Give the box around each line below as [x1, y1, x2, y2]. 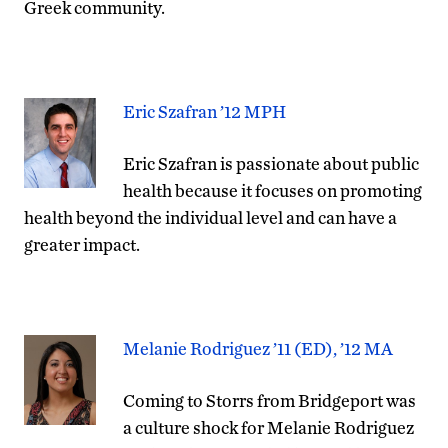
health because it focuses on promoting [123, 179, 422, 201]
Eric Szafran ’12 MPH [123, 100, 286, 122]
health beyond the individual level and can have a [24, 206, 397, 228]
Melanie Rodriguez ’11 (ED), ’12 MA [123, 337, 393, 359]
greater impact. [24, 233, 140, 255]
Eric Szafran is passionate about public [123, 152, 419, 174]
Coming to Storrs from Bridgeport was [123, 389, 416, 411]
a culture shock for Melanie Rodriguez [123, 416, 414, 438]
